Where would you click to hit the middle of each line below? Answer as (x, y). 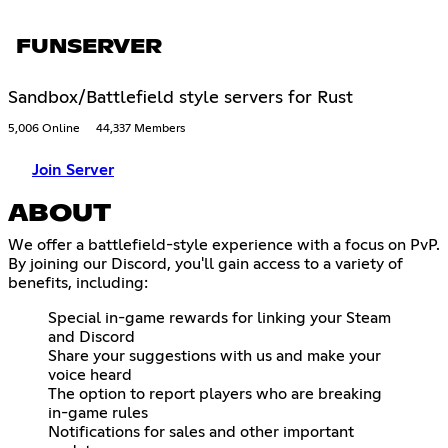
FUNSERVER (89, 46)
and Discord (91, 336)
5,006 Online (44, 128)
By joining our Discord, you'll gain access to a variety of (205, 263)
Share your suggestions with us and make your (214, 355)
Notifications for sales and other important (201, 431)
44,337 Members (140, 128)
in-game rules (98, 412)
